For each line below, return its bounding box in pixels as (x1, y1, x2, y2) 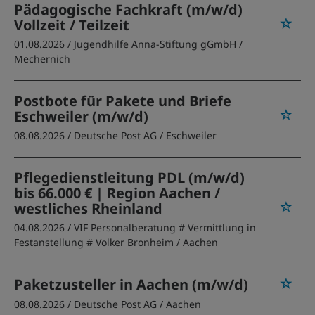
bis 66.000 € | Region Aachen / (14, 184, 220, 202)
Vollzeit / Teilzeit (14, 15, 129, 34)
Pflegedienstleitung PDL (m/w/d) (14, 168, 245, 187)
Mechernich (14, 52, 70, 65)
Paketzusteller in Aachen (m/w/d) (14, 275, 248, 294)
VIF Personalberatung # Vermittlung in (74, 221, 256, 234)
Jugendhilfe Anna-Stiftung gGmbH (74, 37, 236, 51)
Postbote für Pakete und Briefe (14, 91, 231, 110)
